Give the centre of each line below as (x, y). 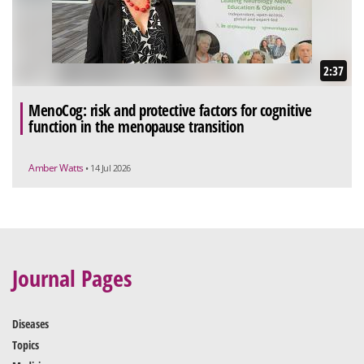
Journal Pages (72, 277)
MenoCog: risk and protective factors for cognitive (170, 110)
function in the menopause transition (136, 126)
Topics (26, 344)
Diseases (30, 323)
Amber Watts (57, 167)
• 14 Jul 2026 (108, 167)
